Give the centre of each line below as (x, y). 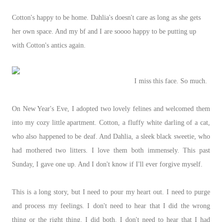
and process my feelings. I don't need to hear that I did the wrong (111, 206)
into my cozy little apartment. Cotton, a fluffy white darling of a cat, (111, 122)
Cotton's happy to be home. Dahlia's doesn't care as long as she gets (106, 17)
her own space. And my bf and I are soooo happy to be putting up (104, 31)
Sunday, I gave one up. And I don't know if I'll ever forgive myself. (107, 164)
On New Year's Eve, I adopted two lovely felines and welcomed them (111, 109)
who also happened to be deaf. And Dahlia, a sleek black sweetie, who (111, 136)
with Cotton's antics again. (50, 45)
